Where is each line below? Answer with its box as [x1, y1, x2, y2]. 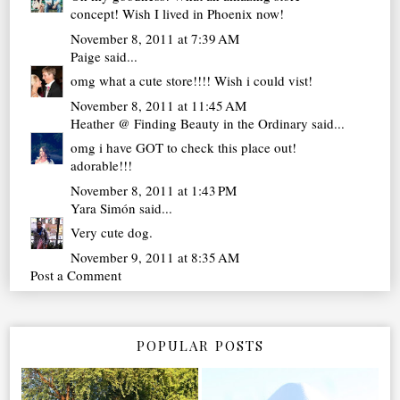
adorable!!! [71, 156, 133, 175]
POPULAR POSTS [136, 336, 264, 354]
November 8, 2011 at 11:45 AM [71, 96, 247, 114]
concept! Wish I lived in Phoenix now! [71, 4, 285, 23]
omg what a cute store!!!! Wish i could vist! [71, 71, 313, 90]
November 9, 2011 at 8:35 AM [71, 247, 240, 266]
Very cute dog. [71, 223, 154, 242]
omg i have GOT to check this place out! [71, 138, 297, 157]
